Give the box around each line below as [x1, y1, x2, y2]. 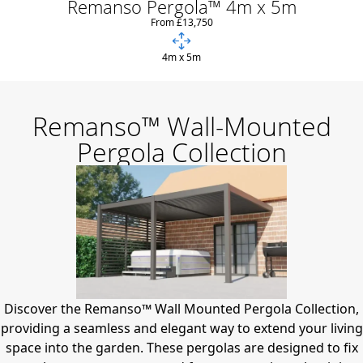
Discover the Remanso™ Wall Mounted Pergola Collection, [4, 300, 359, 318]
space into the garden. [5, 339, 147, 357]
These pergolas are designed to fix [146, 339, 358, 357]
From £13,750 [150, 15, 213, 29]
